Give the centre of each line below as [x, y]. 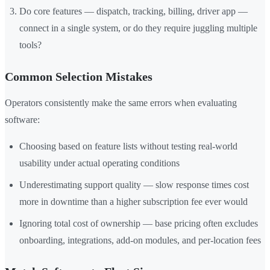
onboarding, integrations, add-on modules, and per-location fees [140, 240]
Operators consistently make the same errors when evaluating [121, 103]
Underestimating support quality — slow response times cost [134, 185]
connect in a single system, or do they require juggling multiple [138, 28]
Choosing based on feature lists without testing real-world [128, 146]
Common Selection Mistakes [79, 77]
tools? [30, 45]
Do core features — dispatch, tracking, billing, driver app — [133, 11]
